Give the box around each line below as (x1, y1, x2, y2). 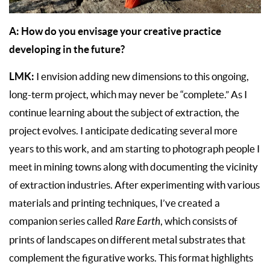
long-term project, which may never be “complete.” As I (9, 89, 247, 100)
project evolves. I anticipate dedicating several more (9, 125, 237, 136)
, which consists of (160, 215, 237, 227)
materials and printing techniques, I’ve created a (9, 197, 220, 209)
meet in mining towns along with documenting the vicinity (9, 161, 258, 172)
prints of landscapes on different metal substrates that (9, 234, 245, 245)
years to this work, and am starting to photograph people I (9, 143, 260, 154)
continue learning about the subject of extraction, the (9, 107, 239, 118)
